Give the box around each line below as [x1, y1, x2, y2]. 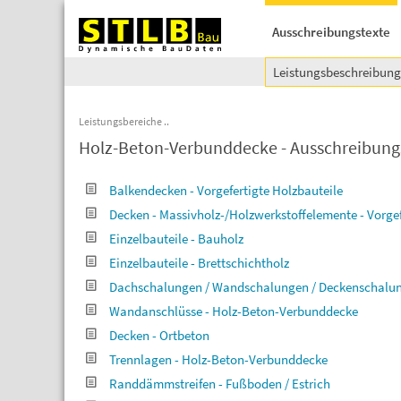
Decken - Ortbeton [109, 327, 209, 344]
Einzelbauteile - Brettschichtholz [109, 254, 289, 271]
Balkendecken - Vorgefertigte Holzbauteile [109, 182, 343, 199]
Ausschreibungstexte [272, 23, 390, 40]
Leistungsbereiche [79, 115, 162, 128]
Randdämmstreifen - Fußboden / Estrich [109, 375, 330, 392]
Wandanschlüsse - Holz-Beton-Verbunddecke [109, 303, 358, 320]
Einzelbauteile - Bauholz [109, 230, 243, 247]
